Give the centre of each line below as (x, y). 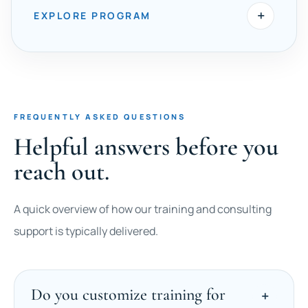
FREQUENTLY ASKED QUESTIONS (100, 117)
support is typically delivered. (86, 231)
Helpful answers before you (146, 147)
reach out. (62, 172)
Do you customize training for (128, 295)
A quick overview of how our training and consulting (143, 209)
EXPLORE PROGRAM (92, 15)
